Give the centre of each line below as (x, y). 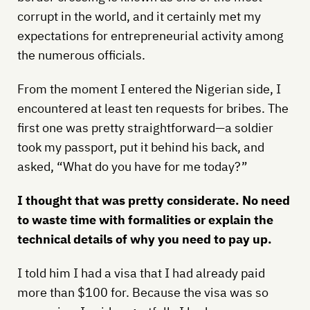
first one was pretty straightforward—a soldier (145, 127)
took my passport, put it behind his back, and (140, 147)
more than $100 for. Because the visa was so (143, 292)
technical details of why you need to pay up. (144, 239)
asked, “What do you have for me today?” (132, 166)
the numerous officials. (81, 55)
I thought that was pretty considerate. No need (153, 200)
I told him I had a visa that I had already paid (141, 273)
